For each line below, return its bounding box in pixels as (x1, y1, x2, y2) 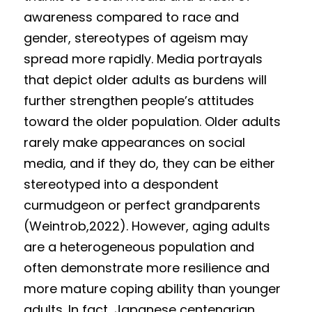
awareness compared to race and (24, 8, 239, 26)
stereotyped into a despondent (24, 175, 219, 193)
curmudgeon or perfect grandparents (24, 196, 260, 214)
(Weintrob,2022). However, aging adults (24, 217, 270, 235)
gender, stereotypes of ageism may (24, 29, 248, 47)
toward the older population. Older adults (24, 113, 281, 130)
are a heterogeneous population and (24, 238, 254, 256)
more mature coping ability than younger (24, 280, 281, 297)
